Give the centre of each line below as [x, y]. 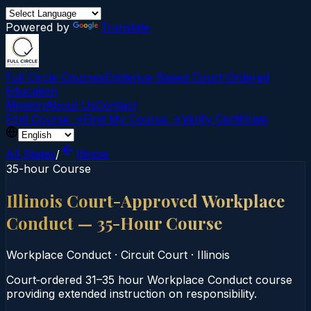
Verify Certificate [225, 119]
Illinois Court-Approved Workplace [145, 200]
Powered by [39, 27]
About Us [70, 105]
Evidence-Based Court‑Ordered [187, 77]
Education [32, 91]
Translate [125, 27]
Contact [116, 105]
